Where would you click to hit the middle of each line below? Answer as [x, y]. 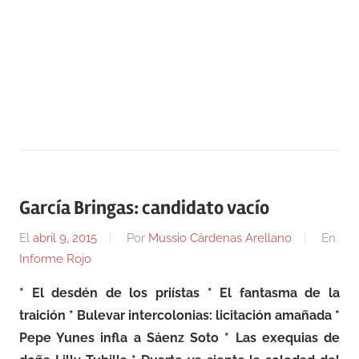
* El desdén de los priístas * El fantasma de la [179, 292]
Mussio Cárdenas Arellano [220, 238]
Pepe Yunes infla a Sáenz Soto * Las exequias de [179, 337]
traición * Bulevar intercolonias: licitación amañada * [179, 315]
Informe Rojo [55, 258]
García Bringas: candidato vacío [144, 208]
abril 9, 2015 [65, 238]
